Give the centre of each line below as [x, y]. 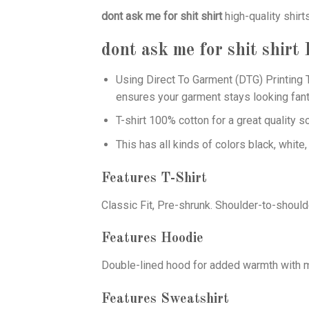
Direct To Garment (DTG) [204, 79]
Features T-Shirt [154, 178]
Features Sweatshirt [165, 300]
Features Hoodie [152, 239]
